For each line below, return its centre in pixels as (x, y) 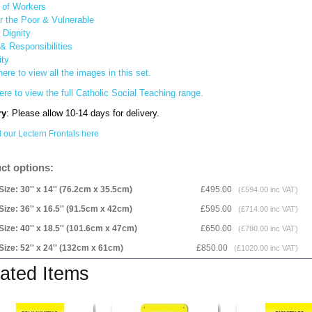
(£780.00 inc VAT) (266, 228)
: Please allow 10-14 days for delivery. (83, 113)
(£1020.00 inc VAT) (264, 248)
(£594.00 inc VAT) (266, 189)
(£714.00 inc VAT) (266, 209)
